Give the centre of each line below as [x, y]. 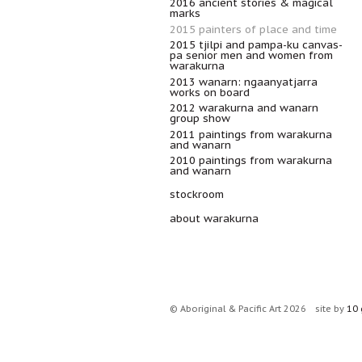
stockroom [197, 195]
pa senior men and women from [251, 55]
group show [200, 118]
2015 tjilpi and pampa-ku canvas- [256, 45]
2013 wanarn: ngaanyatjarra [244, 82]
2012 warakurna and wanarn [244, 108]
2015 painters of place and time [253, 29]
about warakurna [214, 218]
